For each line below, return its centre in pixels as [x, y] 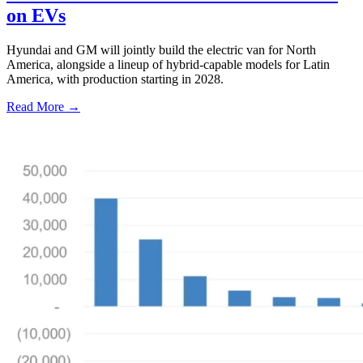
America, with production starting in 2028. [115, 79]
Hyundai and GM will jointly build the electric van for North [161, 49]
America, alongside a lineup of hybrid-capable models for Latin [168, 64]
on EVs [36, 15]
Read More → [43, 106]
